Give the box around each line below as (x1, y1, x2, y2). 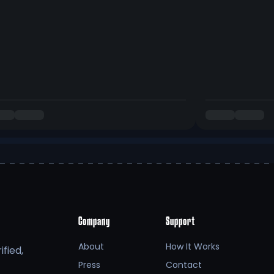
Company (78, 216, 110, 228)
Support (165, 216, 195, 228)
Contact (165, 258, 202, 271)
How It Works (165, 240, 220, 253)
